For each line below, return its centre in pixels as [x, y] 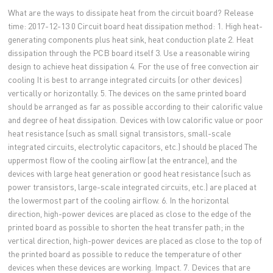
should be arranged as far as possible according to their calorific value [136, 106]
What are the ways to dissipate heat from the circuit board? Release [131, 12]
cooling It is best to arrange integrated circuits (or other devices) [125, 80]
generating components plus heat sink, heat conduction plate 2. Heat [131, 39]
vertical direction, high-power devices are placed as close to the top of [135, 240]
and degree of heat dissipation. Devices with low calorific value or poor [136, 120]
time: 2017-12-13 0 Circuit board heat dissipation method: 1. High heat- [136, 26]
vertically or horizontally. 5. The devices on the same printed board [127, 93]
